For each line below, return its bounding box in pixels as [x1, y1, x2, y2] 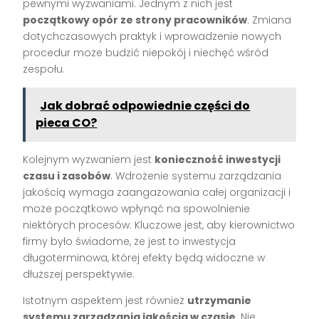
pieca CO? [36, 115, 98, 132]
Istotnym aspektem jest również [23, 293, 188, 308]
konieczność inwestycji [155, 152, 281, 167]
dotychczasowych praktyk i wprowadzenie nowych [23, 29, 282, 44]
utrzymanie [187, 293, 252, 308]
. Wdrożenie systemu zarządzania [110, 169, 282, 184]
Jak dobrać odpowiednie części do [40, 98, 251, 115]
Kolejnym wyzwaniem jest [23, 152, 155, 167]
